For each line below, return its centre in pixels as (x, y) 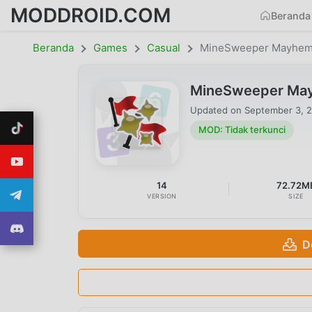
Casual (164, 48)
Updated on (217, 110)
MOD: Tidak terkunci (242, 130)
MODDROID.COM (91, 15)
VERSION (162, 196)
